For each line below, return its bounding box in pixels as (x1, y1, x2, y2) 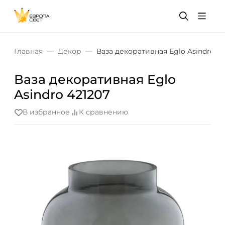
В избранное (23, 107, 70, 117)
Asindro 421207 (14, 87, 110, 102)
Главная (14, 47, 43, 56)
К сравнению (79, 107, 128, 117)
